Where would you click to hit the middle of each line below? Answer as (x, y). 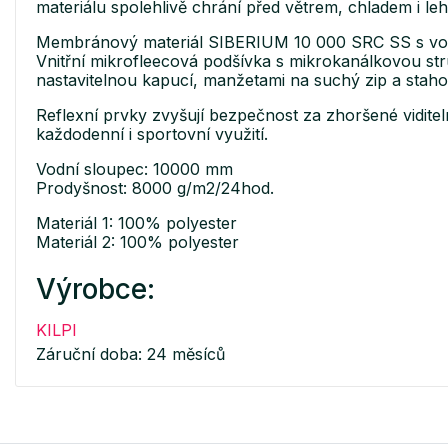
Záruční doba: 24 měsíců (130, 353)
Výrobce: (95, 288)
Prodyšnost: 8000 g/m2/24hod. (155, 187)
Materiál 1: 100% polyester (136, 222)
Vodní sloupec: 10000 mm (134, 168)
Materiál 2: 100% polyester (137, 241)
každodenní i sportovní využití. (152, 133)
